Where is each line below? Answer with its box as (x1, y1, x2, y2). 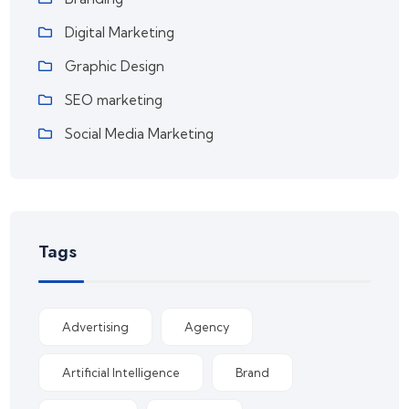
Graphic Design (65, 58, 165, 76)
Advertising (62, 320, 130, 335)
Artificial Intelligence (62, 365, 181, 381)
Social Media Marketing (65, 125, 215, 143)
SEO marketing (65, 91, 163, 110)
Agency (184, 320, 230, 335)
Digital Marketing (65, 24, 175, 42)
